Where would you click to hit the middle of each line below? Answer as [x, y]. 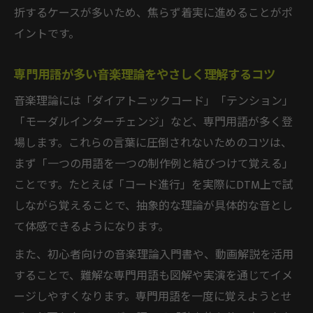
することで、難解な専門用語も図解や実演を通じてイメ [153, 276]
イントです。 [47, 34]
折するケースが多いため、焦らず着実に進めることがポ [153, 13]
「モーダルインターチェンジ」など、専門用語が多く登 [153, 122]
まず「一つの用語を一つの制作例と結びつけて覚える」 [154, 164]
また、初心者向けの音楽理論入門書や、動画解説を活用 [154, 255]
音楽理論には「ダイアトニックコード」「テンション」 [154, 101]
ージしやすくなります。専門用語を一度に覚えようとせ [153, 297]
